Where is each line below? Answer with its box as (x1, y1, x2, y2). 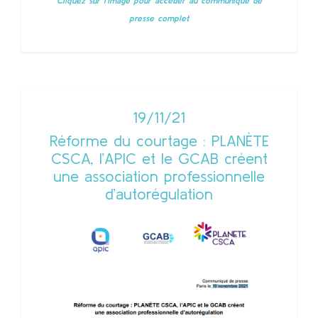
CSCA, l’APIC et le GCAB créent (50, 149, 268, 167)
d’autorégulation (105, 185, 213, 202)
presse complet (129, 13, 189, 23)
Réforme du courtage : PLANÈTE (49, 131, 269, 149)
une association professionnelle (53, 167, 265, 185)
